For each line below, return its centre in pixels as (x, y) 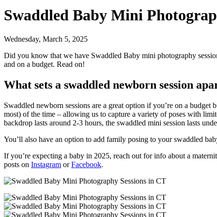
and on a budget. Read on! (44, 64)
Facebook (86, 164)
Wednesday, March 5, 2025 (46, 39)
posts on (17, 164)
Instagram (46, 164)
